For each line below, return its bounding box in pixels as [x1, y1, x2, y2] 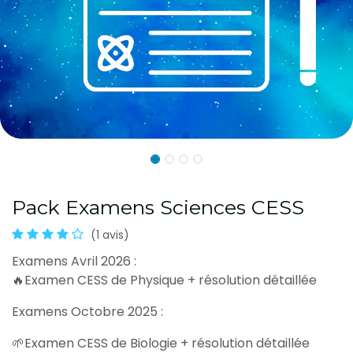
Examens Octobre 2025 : [12, 303, 173, 321]
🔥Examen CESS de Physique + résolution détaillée [12, 271, 323, 290]
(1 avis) [91, 227, 129, 243]
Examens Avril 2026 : [12, 252, 149, 271]
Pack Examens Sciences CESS [12, 195, 304, 220]
